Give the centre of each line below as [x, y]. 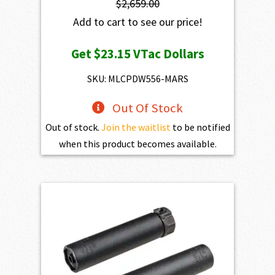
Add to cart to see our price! [137, 21]
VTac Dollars [167, 53]
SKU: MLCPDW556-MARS [137, 78]
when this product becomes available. [137, 143]
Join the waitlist [136, 127]
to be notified [200, 127]
